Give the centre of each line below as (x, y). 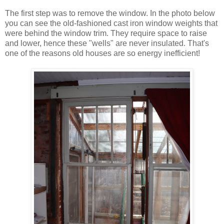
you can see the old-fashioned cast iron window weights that (111, 23)
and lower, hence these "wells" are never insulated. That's (107, 43)
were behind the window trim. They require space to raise (106, 33)
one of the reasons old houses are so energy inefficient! (102, 53)
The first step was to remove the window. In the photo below (110, 13)
